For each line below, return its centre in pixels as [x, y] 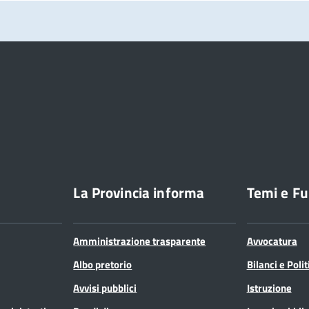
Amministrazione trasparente [140, 241]
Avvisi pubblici [105, 288]
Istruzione [269, 288]
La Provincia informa [139, 192]
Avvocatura [272, 241]
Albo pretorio [103, 264]
